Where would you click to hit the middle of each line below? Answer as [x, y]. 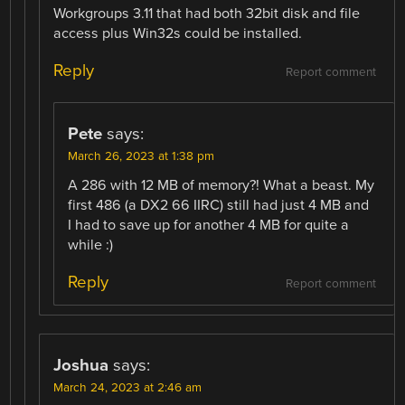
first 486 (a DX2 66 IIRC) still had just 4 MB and [219, 206]
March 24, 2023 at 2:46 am [128, 388]
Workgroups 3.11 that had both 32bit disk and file [207, 14]
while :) [91, 245]
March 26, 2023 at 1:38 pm [141, 157]
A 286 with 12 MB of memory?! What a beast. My [221, 186]
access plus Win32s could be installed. [178, 34]
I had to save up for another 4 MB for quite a [209, 226]
